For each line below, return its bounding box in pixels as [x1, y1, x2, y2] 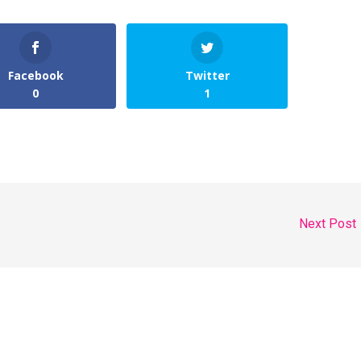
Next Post [299, 216, 359, 232]
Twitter [185, 67, 230, 83]
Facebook [7, 67, 64, 83]
